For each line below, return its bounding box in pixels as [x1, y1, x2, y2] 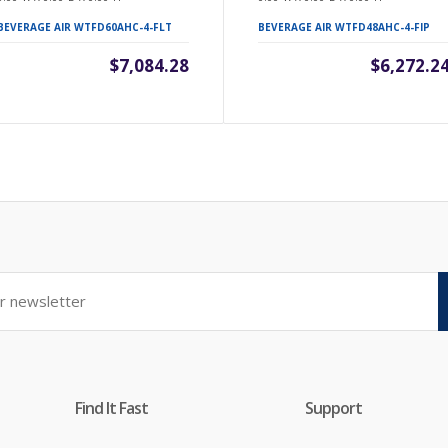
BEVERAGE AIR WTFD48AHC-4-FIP [258, 19, 431, 34]
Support [304, 396, 362, 419]
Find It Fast [74, 396, 148, 419]
